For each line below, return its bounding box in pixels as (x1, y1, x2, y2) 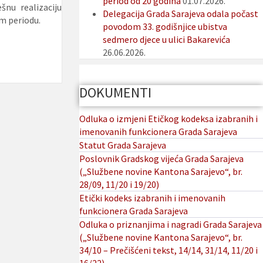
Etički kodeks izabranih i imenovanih (79, 192, 225, 204)
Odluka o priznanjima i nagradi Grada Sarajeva (79, 218, 262, 231)
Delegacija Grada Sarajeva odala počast (102, 8, 258, 20)
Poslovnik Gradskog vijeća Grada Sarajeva (79, 153, 244, 165)
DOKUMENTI (79, 83, 151, 102)
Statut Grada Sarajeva (79, 139, 166, 151)
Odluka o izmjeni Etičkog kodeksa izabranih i (79, 113, 258, 125)
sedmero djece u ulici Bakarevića (102, 33, 230, 46)
